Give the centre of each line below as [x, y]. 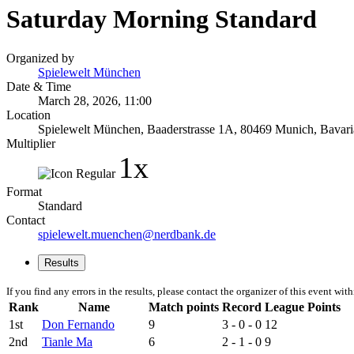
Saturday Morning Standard [162, 19]
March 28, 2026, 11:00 [95, 100]
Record [242, 307]
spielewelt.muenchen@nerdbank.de [127, 234]
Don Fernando [78, 324]
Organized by [40, 58]
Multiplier [31, 143]
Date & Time [39, 86]
